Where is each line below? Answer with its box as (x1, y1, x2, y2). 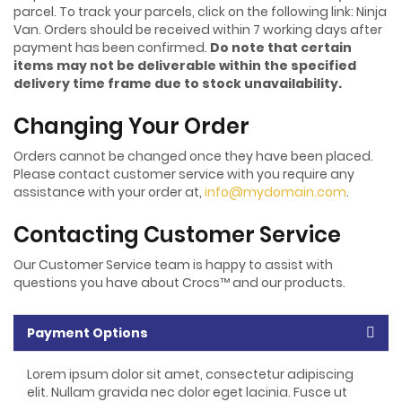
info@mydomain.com (205, 182, 346, 201)
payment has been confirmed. (13, 38, 210, 57)
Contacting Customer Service (13, 219, 341, 249)
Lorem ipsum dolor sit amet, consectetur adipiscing (27, 364, 354, 383)
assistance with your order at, (13, 182, 205, 201)
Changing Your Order (13, 110, 249, 141)
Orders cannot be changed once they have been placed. (13, 146, 373, 165)
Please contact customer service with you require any (13, 164, 354, 183)
